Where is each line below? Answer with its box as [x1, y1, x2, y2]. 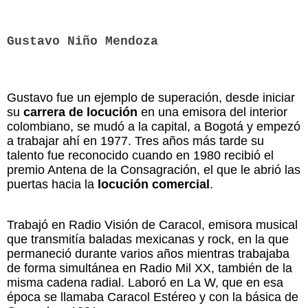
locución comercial [98, 177, 210, 191]
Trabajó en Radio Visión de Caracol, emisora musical [7, 217, 298, 232]
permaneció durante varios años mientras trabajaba [7, 246, 289, 261]
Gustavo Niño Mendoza [7, 34, 158, 48]
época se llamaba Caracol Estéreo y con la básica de [7, 289, 298, 304]
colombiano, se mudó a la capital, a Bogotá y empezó [7, 119, 300, 133]
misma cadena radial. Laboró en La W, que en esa [7, 275, 283, 289]
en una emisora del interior [137, 104, 287, 119]
